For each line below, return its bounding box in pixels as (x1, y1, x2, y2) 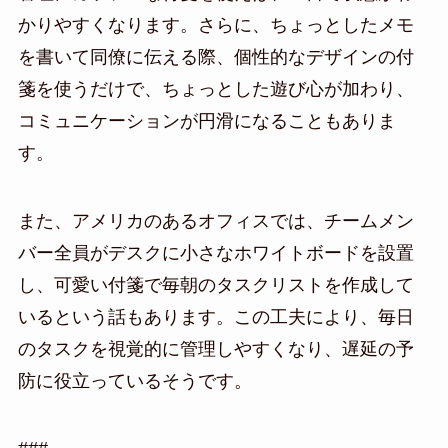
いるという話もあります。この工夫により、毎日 (17, 306, 414, 327)
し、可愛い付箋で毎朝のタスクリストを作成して (17, 274, 414, 295)
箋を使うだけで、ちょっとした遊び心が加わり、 (17, 78, 414, 99)
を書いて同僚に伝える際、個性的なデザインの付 (17, 46, 414, 67)
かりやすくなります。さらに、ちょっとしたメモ (17, 14, 414, 35)
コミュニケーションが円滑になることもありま (17, 110, 396, 131)
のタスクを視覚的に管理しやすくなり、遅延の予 (17, 338, 414, 359)
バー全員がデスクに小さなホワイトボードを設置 (17, 242, 414, 263)
